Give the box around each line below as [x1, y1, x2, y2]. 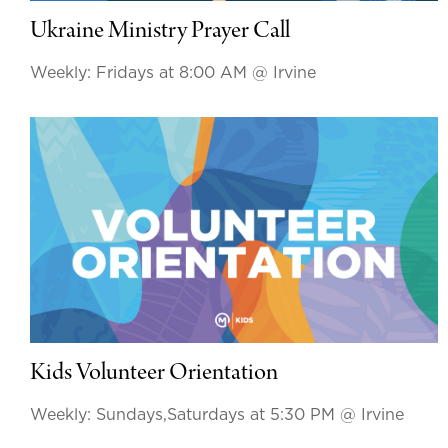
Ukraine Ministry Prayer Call [30, 18, 290, 45]
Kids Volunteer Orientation [30, 361, 278, 388]
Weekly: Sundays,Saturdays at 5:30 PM [30, 407, 340, 424]
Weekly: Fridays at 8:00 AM [30, 64, 252, 81]
